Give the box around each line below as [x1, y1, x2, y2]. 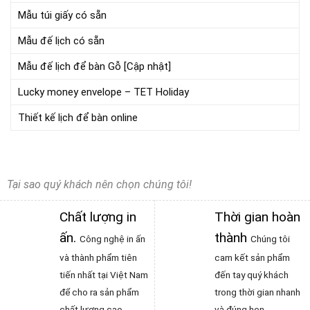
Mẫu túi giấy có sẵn [18, 8, 107, 21]
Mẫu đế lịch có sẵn [18, 34, 104, 47]
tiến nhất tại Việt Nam [60, 268, 148, 280]
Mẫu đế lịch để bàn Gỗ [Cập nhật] [18, 60, 171, 73]
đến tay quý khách [215, 268, 289, 280]
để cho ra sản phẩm [60, 286, 139, 298]
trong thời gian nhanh [215, 286, 300, 298]
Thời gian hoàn [215, 208, 300, 225]
